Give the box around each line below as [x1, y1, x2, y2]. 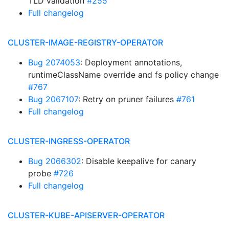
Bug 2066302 [28, 156, 81, 166]
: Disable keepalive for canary [81, 156, 196, 166]
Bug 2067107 [28, 94, 78, 104]
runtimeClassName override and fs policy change [28, 70, 219, 80]
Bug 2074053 [28, 57, 80, 67]
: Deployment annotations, [80, 57, 182, 67]
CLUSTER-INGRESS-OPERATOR [8, 136, 130, 146]
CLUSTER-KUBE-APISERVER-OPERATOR [8, 210, 165, 220]
